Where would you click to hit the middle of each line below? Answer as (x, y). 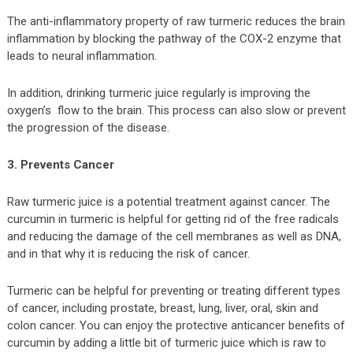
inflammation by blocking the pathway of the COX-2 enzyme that (174, 38)
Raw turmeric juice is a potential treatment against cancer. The (168, 201)
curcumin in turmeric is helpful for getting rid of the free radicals (173, 219)
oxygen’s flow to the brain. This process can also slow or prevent (176, 110)
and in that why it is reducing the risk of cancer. (128, 253)
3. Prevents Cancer (60, 164)
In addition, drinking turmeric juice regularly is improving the (158, 93)
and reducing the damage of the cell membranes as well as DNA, (174, 236)
